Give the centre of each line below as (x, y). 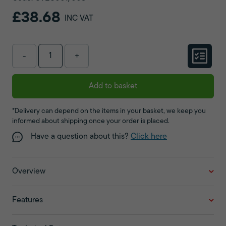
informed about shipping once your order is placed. (91, 122)
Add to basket (113, 87)
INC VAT (79, 19)
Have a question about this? (81, 137)
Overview (29, 172)
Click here (149, 137)
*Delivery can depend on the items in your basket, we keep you (109, 111)
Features (27, 201)
